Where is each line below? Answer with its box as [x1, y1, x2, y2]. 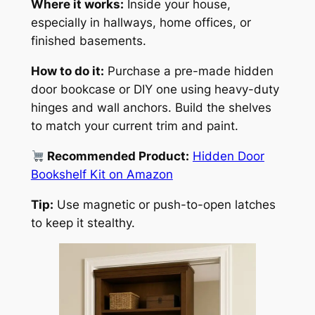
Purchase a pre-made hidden [103, 64, 274, 79]
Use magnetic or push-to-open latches [53, 197, 276, 212]
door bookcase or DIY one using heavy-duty [30, 82, 279, 97]
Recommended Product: [44, 148, 189, 163]
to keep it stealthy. [30, 215, 135, 230]
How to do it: [30, 64, 104, 79]
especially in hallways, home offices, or [30, 15, 251, 30]
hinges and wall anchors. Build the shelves [30, 101, 271, 115]
